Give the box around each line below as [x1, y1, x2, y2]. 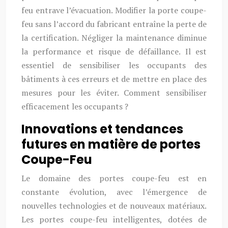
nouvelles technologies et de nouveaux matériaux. [21, 200, 207, 211]
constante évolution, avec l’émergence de [21, 186, 207, 197]
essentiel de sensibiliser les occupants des [21, 60, 207, 71]
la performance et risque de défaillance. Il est [21, 46, 207, 57]
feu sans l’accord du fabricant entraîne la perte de [21, 18, 207, 30]
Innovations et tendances [21, 121, 183, 137]
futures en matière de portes [21, 136, 201, 153]
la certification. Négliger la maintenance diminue [21, 32, 207, 43]
